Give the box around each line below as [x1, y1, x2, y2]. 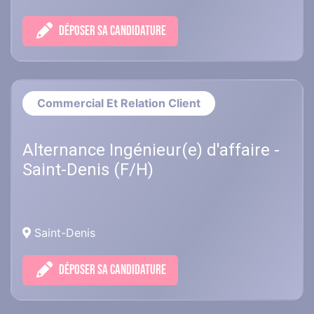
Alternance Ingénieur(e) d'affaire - [22, 140, 280, 161]
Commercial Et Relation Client [37, 96, 200, 111]
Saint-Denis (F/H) [22, 160, 153, 180]
